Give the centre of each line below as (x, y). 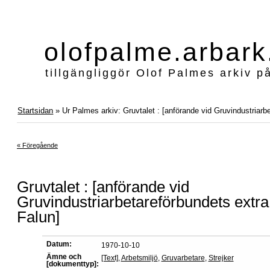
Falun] (38, 217)
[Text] (109, 258)
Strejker (221, 258)
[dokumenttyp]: (72, 264)
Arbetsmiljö (139, 258)
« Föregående (37, 145)
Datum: (59, 244)
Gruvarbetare (183, 258)
